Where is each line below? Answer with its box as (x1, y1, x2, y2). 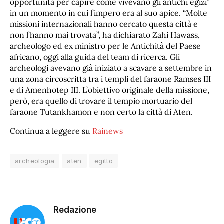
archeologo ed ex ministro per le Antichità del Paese (10, 40, 201, 51)
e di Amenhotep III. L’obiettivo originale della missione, (10, 84, 209, 95)
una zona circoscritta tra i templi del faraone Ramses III (10, 73, 211, 84)
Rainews (92, 125, 123, 136)
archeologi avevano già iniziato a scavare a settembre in (10, 62, 212, 73)
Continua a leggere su (10, 125, 92, 136)
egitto (94, 156, 113, 165)
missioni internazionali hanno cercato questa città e (10, 18, 198, 29)
